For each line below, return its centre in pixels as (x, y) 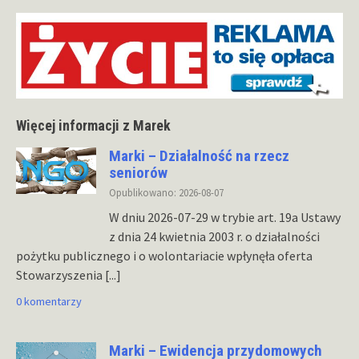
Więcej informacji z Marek (93, 125)
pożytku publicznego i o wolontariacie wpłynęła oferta (164, 256)
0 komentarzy (49, 302)
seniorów (138, 172)
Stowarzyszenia (61, 275)
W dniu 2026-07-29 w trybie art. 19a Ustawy (225, 218)
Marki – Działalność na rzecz (199, 155)
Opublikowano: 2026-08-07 (166, 193)
